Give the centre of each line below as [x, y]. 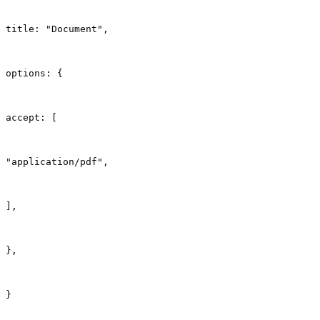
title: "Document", [57, 29]
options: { [34, 74]
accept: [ [31, 118]
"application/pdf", [57, 162]
